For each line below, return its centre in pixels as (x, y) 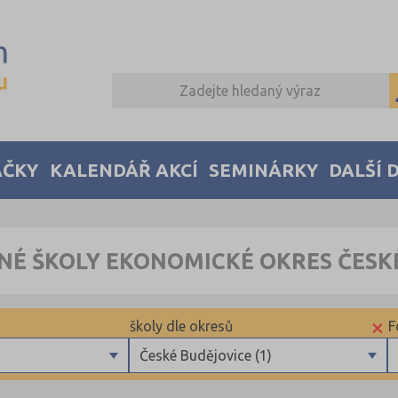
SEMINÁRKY (264, 170)
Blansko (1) (170, 388)
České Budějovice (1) (206, 356)
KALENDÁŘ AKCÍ (123, 170)
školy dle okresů (181, 326)
